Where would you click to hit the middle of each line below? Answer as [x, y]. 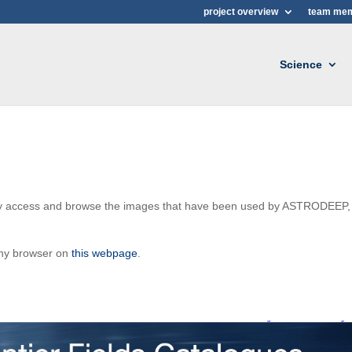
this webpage [105, 253]
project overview [240, 12]
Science [301, 64]
